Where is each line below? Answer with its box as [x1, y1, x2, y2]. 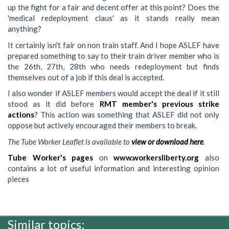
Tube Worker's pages [8, 153, 94, 163]
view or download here [131, 136, 203, 146]
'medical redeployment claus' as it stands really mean [8, 13, 219, 23]
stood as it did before [8, 99, 100, 109]
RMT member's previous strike [99, 99, 219, 109]
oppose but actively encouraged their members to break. [8, 121, 197, 130]
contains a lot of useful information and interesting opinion [8, 164, 219, 173]
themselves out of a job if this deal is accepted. [8, 72, 164, 82]
